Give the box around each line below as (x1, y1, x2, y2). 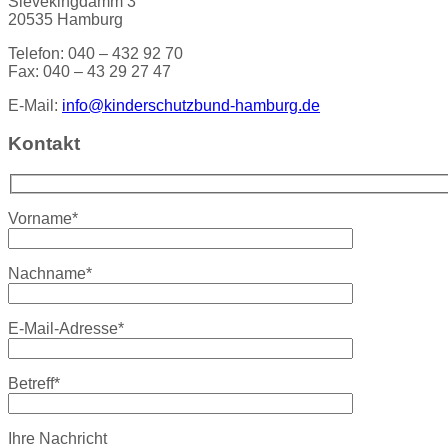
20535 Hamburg (8, 10, 123, 28)
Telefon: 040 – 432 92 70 (8, 44, 183, 62)
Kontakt (8, 133, 80, 155)
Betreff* (8, 374, 60, 392)
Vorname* (8, 209, 78, 227)
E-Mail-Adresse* (8, 319, 124, 337)
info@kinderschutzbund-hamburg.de (62, 96, 320, 114)
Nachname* (8, 264, 92, 282)
